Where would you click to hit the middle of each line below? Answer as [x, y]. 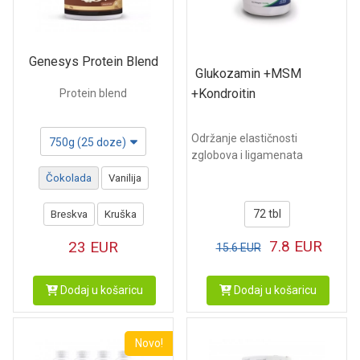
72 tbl [267, 214]
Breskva [69, 215]
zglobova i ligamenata [247, 155]
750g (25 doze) [88, 143]
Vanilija [125, 178]
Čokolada [68, 178]
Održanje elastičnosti [244, 139]
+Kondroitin [223, 94]
